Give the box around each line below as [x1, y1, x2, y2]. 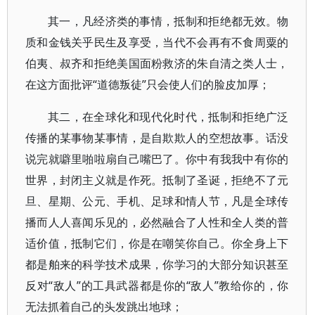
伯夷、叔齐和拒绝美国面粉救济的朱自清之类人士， [25, 56, 289, 71]
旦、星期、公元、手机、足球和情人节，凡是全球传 [25, 193, 289, 209]
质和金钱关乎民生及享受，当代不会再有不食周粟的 [25, 34, 289, 50]
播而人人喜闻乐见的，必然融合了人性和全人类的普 [25, 214, 289, 230]
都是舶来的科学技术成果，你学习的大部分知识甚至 [25, 257, 289, 272]
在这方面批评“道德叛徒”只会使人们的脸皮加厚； [25, 77, 270, 92]
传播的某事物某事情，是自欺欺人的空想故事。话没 [25, 130, 289, 146]
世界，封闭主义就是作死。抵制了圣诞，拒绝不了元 [25, 172, 289, 188]
